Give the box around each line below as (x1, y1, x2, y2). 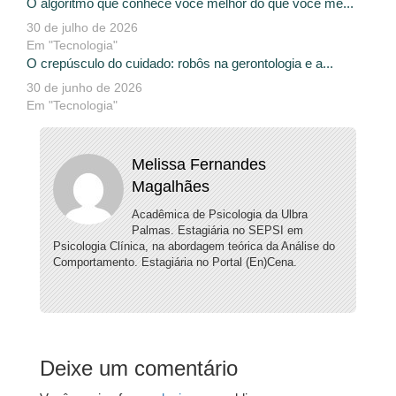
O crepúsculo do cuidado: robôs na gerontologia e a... (27, 56, 333, 72)
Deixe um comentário (40, 356, 238, 381)
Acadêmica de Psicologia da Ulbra (131, 208, 308, 222)
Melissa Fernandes (131, 156, 266, 174)
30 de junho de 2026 (27, 80, 142, 95)
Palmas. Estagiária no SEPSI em (131, 224, 303, 238)
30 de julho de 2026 (27, 20, 138, 35)
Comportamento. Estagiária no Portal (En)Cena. (53, 255, 297, 270)
